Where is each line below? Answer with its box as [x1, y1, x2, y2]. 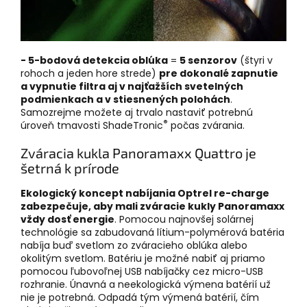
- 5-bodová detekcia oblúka [21, 53, 168, 67]
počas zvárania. [171, 118, 245, 132]
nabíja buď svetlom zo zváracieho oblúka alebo [21, 238, 247, 252]
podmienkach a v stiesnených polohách [21, 92, 230, 106]
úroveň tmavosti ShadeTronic [21, 118, 163, 132]
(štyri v [240, 53, 273, 67]
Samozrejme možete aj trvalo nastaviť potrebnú [21, 105, 253, 119]
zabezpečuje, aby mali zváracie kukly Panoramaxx [21, 199, 284, 213]
